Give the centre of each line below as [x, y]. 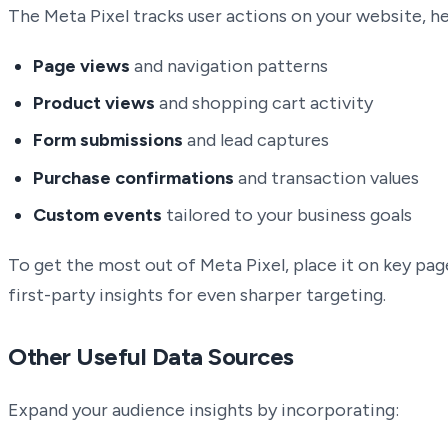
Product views [94, 103]
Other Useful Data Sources [151, 357]
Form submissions [108, 140]
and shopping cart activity [264, 103]
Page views [82, 65]
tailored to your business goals [287, 214]
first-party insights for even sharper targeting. [197, 294]
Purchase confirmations [134, 177]
